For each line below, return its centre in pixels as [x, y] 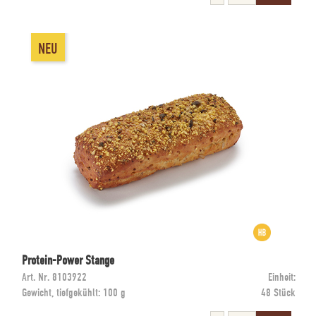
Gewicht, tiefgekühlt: [62, 293]
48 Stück [278, 293]
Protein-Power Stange [68, 261]
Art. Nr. [36, 277]
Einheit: [282, 277]
